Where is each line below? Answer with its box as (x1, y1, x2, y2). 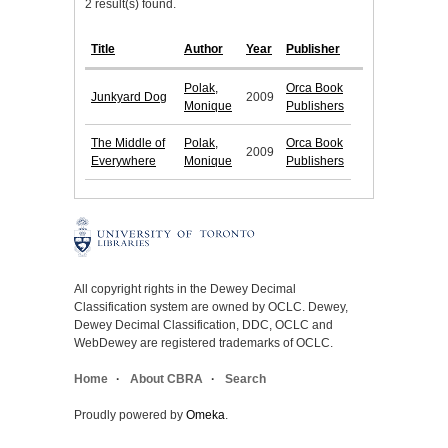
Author (184, 42, 223, 57)
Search (225, 372, 266, 387)
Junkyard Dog (91, 90, 167, 105)
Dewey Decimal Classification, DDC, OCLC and (74, 318, 333, 333)
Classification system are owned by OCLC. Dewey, (74, 300, 348, 315)
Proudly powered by (74, 408, 186, 423)
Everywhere (91, 154, 156, 169)
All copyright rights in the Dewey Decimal (74, 282, 296, 297)
